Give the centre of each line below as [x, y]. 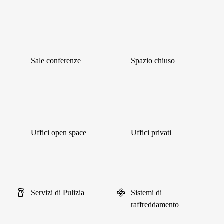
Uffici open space [59, 133]
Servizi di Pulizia [58, 193]
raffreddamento [155, 205]
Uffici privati [151, 133]
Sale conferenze [56, 61]
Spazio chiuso [153, 61]
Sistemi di [146, 193]
